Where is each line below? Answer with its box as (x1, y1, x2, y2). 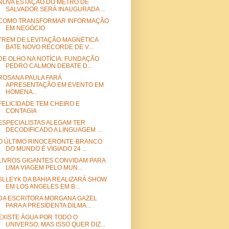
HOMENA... (5, 88, 37, 96)
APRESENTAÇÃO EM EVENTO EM (5, 81, 104, 89)
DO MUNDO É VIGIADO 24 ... (5, 145, 87, 153)
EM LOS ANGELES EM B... (5, 183, 80, 191)
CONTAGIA (5, 107, 37, 115)
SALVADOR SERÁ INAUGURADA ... (5, 6, 105, 13)
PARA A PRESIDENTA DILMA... (5, 202, 91, 210)
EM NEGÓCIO (5, 25, 45, 32)
